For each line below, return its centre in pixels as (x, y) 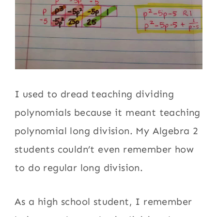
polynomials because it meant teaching (108, 112)
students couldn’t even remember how (104, 149)
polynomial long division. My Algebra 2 (107, 131)
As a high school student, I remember (103, 201)
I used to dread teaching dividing (94, 94)
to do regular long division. (79, 168)
